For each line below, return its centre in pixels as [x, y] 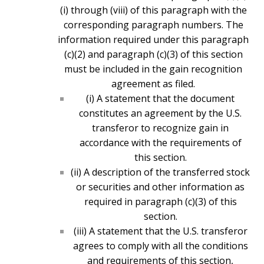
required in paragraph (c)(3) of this [160, 202]
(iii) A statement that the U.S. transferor [160, 231]
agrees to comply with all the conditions [160, 246]
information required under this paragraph [153, 40]
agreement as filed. [153, 84]
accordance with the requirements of [160, 143]
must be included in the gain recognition [153, 69]
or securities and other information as [160, 187]
